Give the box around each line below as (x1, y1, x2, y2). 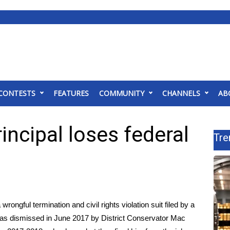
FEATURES (53, 88, 89, 98)
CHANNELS (162, 88, 200, 98)
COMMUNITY (99, 88, 144, 98)
